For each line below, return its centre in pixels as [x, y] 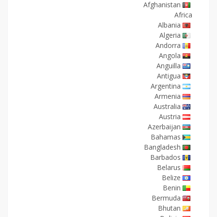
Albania [169, 25]
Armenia [168, 96]
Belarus [169, 167]
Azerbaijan [164, 127]
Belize [171, 178]
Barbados [165, 157]
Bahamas [166, 137]
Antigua [169, 76]
